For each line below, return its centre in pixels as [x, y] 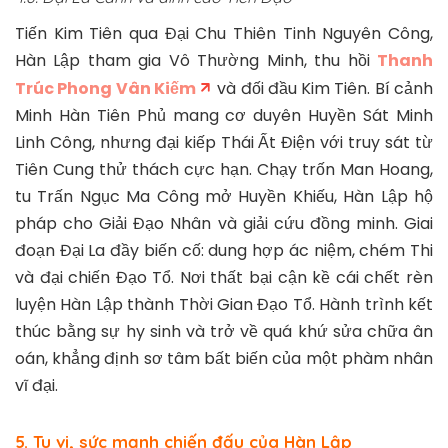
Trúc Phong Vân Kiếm [105, 89]
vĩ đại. [36, 386]
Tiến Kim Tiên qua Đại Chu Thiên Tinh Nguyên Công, [224, 34]
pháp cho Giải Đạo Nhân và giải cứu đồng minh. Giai [224, 224]
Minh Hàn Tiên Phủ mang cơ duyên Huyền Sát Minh [224, 116]
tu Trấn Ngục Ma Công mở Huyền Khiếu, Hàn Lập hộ [224, 197]
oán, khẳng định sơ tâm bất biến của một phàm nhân [224, 359]
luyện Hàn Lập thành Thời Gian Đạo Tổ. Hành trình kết [224, 305]
